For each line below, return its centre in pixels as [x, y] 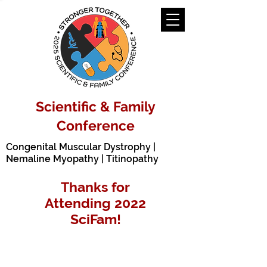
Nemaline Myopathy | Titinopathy [82, 159]
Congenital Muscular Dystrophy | [81, 147]
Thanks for [95, 187]
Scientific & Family [95, 106]
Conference [95, 125]
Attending [80, 203]
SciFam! [95, 219]
